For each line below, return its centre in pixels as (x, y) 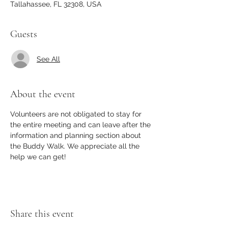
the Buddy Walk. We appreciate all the (76, 146)
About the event (43, 94)
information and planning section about (77, 135)
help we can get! (39, 157)
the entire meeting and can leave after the (81, 125)
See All (48, 59)
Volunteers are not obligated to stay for (77, 114)
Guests (24, 34)
